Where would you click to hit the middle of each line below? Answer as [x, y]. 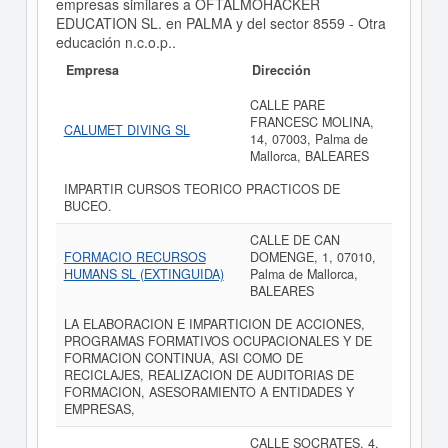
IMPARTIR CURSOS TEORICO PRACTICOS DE [201, 189]
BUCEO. [87, 206]
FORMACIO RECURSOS [134, 257]
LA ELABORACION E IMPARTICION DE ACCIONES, [214, 324]
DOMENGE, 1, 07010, [312, 257]
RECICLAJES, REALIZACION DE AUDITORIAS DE [208, 375]
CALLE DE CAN [294, 240]
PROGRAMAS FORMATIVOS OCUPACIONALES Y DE [217, 341]
